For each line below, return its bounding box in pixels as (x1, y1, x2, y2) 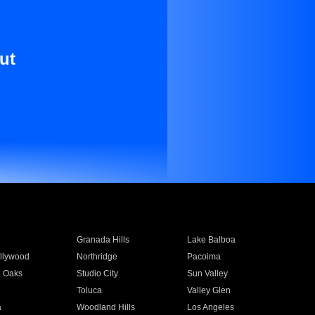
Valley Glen (187, 285, 231, 295)
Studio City (76, 269, 118, 278)
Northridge (76, 252, 117, 262)
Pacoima (187, 252, 221, 262)
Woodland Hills (76, 302, 135, 312)
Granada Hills (76, 235, 129, 245)
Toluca (76, 285, 102, 295)
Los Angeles (187, 302, 235, 312)
